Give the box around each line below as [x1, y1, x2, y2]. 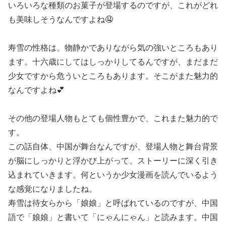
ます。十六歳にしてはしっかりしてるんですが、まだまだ [8, 58, 218, 67]
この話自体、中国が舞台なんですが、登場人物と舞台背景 [8, 142, 218, 151]
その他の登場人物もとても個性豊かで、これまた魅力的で [8, 114, 218, 123]
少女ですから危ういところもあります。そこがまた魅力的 [8, 72, 218, 81]
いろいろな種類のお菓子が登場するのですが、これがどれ [8, 1, 218, 10]
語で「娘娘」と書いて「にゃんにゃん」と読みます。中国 [8, 213, 218, 222]
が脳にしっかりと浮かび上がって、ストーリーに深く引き [8, 156, 218, 165]
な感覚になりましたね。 [8, 185, 97, 194]
